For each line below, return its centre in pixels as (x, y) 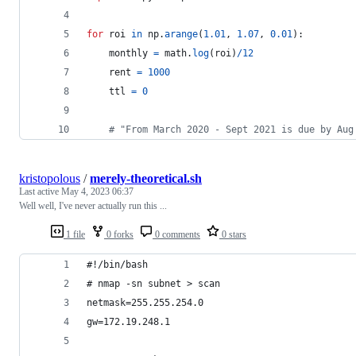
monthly (128, 53)
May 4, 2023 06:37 (97, 191)
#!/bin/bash (117, 264)
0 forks (119, 234)
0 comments (176, 234)
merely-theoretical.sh (146, 178)
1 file (74, 234)
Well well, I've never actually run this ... (93, 205)
